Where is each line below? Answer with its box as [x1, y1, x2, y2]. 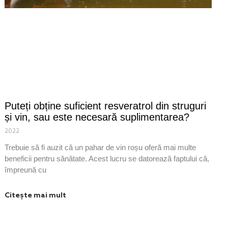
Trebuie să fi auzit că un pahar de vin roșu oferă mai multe [5, 143, 196, 152]
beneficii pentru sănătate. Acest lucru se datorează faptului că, [5, 154, 210, 163]
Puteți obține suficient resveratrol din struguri [5, 100, 207, 112]
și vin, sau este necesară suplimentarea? [5, 111, 190, 123]
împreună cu [5, 165, 47, 175]
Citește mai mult [5, 191, 67, 201]
